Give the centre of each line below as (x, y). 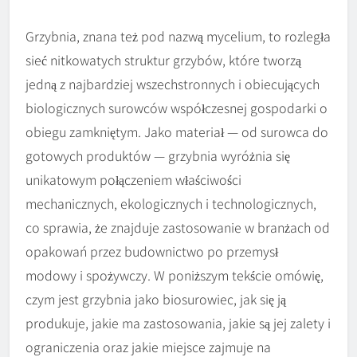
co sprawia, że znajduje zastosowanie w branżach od (178, 228)
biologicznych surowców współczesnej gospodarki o (177, 108)
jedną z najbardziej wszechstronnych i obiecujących (173, 84)
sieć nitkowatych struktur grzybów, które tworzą (163, 60)
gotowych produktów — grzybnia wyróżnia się (158, 156)
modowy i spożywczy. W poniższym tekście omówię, (175, 275)
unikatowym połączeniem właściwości (133, 180)
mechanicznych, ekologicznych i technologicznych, (171, 204)
